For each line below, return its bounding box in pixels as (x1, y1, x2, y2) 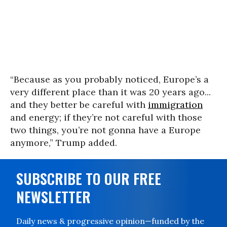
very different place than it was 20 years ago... (10, 86, 211, 98)
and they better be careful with (10, 99, 148, 111)
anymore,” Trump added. (10, 137, 117, 149)
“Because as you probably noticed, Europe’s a (10, 73, 209, 86)
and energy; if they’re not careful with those (10, 111, 202, 124)
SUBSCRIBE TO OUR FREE (16, 168, 161, 190)
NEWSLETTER (16, 186, 91, 208)
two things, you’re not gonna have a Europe (10, 124, 201, 136)
